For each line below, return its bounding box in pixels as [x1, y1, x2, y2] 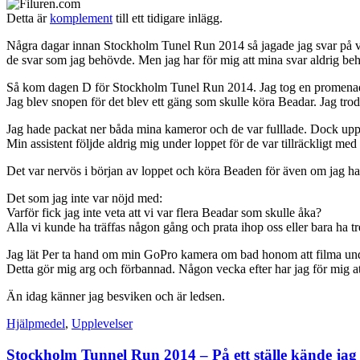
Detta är [6, 11, 50, 26]
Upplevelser [72, 317, 133, 331]
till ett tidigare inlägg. [112, 11, 223, 26]
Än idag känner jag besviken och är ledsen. [6, 289, 225, 304]
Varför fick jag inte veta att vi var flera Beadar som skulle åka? [6, 206, 321, 220]
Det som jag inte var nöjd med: [6, 191, 162, 206]
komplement [50, 11, 112, 26]
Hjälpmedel [6, 317, 65, 331]
